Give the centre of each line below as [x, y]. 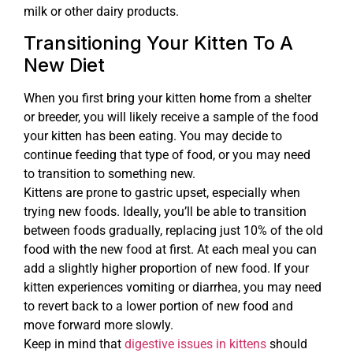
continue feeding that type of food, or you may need [167, 155]
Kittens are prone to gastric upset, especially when [162, 193]
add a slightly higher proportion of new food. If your [166, 269]
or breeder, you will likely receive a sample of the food [171, 117]
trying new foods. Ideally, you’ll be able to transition [165, 212]
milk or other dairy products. [101, 11]
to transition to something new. [110, 174]
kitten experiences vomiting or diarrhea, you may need [173, 288]
